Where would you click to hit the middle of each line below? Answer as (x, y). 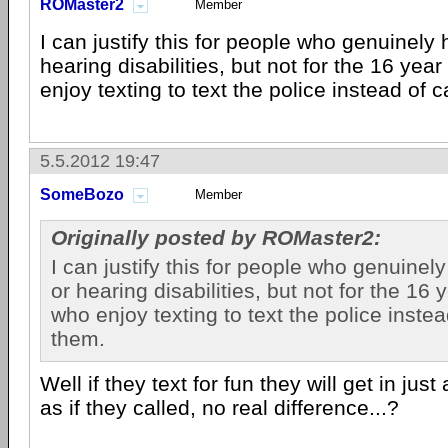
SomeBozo (82, 194)
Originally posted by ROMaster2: (216, 237)
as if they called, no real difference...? (219, 407)
